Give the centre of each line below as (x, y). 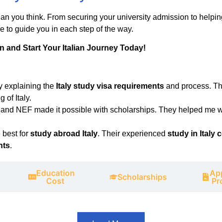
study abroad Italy (64, 134)
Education (55, 173)
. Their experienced (133, 134)
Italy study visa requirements (110, 86)
